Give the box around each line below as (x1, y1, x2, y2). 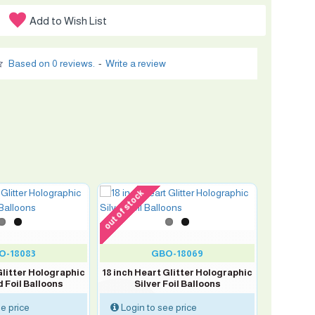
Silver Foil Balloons (134, 278, 221, 289)
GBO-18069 (151, 248, 203, 259)
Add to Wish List (29, 14, 107, 27)
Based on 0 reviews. (8, 58, 96, 69)
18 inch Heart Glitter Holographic (102, 267, 252, 278)
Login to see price (119, 302, 197, 313)
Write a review (105, 58, 167, 69)
